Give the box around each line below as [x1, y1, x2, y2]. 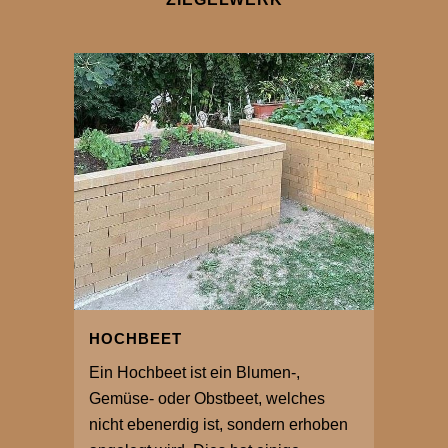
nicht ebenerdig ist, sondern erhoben [89, 415, 348, 433]
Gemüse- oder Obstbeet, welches [89, 389, 325, 407]
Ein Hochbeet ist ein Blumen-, [89, 363, 300, 381]
